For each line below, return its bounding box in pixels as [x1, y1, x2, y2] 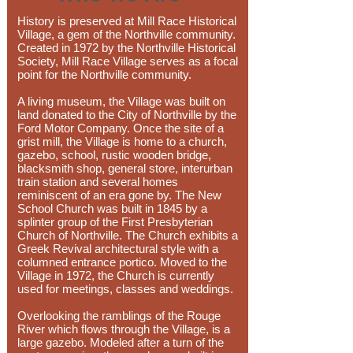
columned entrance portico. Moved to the [17, 255, 227, 269]
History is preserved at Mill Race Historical [17, 14, 236, 28]
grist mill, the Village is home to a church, [17, 135, 227, 148]
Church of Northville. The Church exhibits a [17, 229, 238, 242]
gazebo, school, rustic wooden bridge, [17, 148, 211, 162]
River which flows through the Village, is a [17, 322, 230, 336]
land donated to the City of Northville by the [17, 108, 236, 121]
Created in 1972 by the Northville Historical [17, 41, 236, 54]
